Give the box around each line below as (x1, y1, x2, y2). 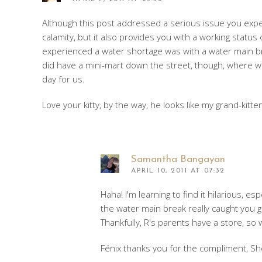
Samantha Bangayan (131, 154, 225, 164)
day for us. (42, 73, 85, 85)
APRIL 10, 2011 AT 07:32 (131, 167, 225, 174)
